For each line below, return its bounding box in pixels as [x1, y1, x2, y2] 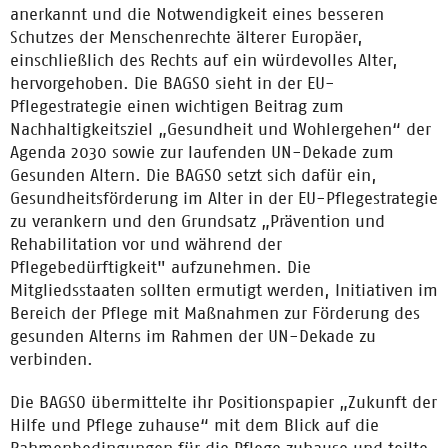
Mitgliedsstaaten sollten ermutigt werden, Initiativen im [10, 280, 438, 300]
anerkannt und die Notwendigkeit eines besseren [10, 4, 384, 24]
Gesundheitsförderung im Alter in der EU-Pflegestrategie [10, 188, 438, 208]
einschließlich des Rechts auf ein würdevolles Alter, [10, 50, 398, 70]
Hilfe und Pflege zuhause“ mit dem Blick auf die [10, 415, 379, 435]
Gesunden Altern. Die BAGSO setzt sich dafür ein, [10, 165, 377, 185]
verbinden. [10, 349, 93, 369]
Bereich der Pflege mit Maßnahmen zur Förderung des [10, 303, 420, 323]
